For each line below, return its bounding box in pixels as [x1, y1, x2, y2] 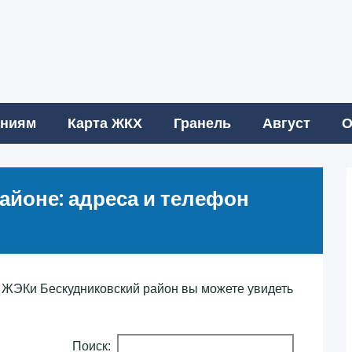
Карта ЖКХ [68, 115, 142, 131]
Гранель [174, 115, 231, 131]
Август [262, 115, 310, 131]
